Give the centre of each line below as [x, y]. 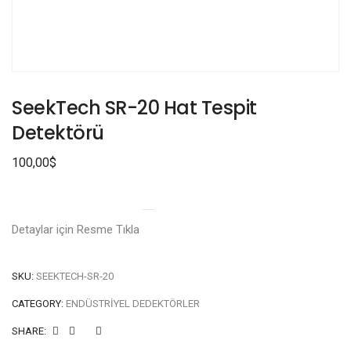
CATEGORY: [39, 304]
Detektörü [58, 133]
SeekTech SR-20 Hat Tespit [134, 108]
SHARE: [29, 331]
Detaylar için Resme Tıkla [77, 230]
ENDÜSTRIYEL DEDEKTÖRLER [133, 304]
